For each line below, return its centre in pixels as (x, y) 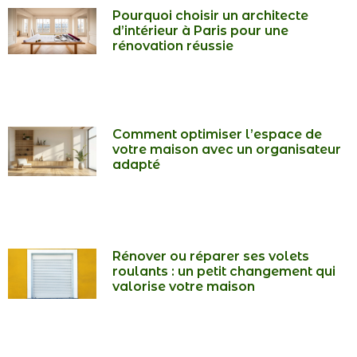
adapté (137, 165)
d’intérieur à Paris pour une (201, 30)
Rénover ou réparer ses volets (211, 257)
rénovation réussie (173, 45)
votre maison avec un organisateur (227, 150)
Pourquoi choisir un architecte (211, 15)
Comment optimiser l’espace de (218, 135)
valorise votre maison (184, 287)
